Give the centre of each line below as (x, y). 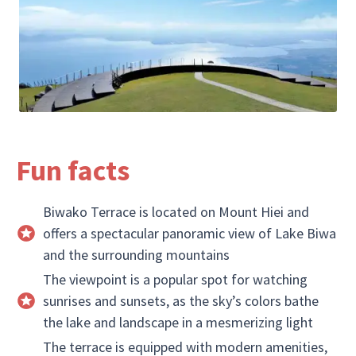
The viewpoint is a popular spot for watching (175, 279)
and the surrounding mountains (136, 255)
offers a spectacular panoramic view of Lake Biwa (189, 233)
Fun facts (73, 170)
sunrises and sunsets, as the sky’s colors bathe (180, 301)
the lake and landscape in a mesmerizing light (178, 322)
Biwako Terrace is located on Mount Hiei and (176, 212)
